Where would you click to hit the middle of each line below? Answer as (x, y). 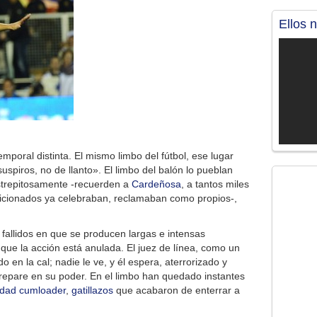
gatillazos (92, 290)
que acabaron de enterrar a (177, 290)
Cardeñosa (156, 184)
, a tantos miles (215, 184)
